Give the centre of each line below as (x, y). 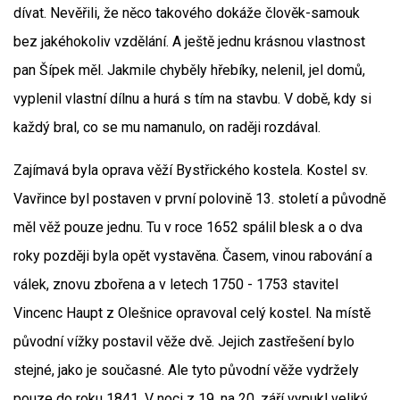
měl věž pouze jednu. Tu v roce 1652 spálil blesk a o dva (188, 227)
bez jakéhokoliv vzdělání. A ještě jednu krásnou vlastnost (189, 42)
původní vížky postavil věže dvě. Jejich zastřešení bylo (184, 342)
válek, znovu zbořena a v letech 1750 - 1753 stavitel (176, 284)
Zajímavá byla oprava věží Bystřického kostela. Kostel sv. (191, 170)
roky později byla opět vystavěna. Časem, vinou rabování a (193, 256)
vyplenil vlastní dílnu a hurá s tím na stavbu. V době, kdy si (192, 99)
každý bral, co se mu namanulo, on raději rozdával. (167, 127)
